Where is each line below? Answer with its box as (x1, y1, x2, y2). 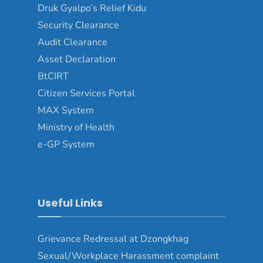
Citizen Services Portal (38, 87, 135, 100)
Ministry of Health (38, 121, 114, 134)
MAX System (38, 104, 94, 117)
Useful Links (38, 195, 103, 211)
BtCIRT (38, 70, 69, 83)
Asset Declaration (38, 53, 116, 66)
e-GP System (38, 138, 95, 151)
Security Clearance (38, 19, 119, 32)
